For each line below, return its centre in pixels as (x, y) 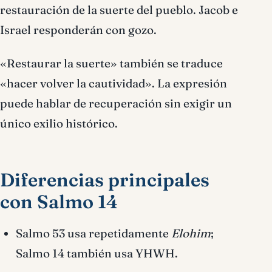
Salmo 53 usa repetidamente (93, 233)
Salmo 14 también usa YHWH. (97, 253)
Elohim (191, 233)
